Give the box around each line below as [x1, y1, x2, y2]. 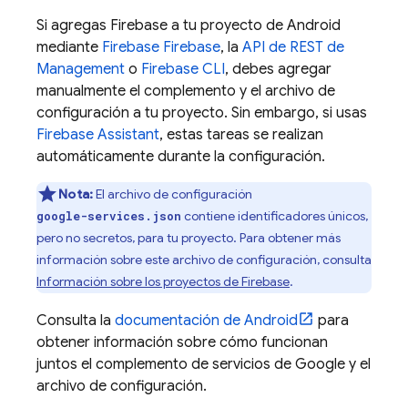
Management [36, 60, 125, 78]
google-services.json [36, 209, 181, 223]
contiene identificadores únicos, [181, 208, 368, 224]
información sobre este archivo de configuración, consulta [36, 251, 372, 268]
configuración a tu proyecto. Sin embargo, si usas [36, 104, 367, 122]
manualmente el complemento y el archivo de [36, 82, 335, 100]
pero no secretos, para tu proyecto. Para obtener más [36, 229, 341, 246]
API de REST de [242, 38, 344, 56]
